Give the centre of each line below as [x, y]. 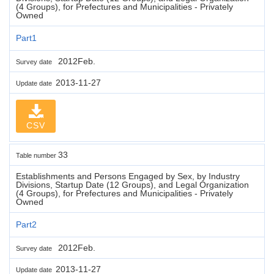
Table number [37, 155]
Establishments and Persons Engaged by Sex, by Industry [128, 176]
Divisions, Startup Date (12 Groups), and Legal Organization [132, 184]
